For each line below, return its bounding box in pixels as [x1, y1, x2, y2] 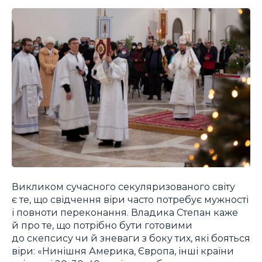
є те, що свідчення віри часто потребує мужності [12, 194, 249, 206]
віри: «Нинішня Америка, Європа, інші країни [12, 245, 234, 257]
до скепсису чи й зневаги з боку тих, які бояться [12, 232, 250, 244]
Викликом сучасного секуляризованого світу [12, 181, 235, 193]
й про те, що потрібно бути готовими [12, 219, 192, 232]
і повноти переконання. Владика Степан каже [12, 206, 238, 219]
